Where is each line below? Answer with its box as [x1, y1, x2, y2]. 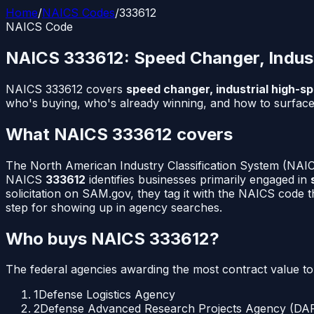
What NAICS [6, 123, 112, 144]
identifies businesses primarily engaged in [86, 172, 310, 186]
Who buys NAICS [6, 228, 149, 249]
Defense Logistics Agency [39, 287, 175, 302]
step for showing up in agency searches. [6, 200, 222, 214]
